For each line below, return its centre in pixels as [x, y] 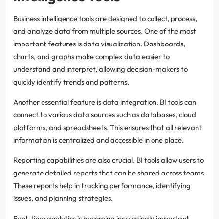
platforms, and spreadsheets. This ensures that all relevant [108, 127]
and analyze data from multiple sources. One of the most [105, 31]
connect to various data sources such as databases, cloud [105, 114]
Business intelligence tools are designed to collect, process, [105, 18]
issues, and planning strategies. [63, 198]
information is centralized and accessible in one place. [99, 140]
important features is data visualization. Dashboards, [99, 44]
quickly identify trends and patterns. [71, 82]
